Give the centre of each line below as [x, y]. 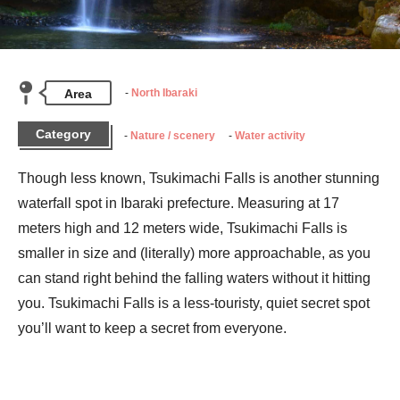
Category [63, 133]
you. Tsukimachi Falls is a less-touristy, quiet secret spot [194, 303]
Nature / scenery [173, 135]
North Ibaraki [164, 92]
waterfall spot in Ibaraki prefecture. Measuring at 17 [179, 203]
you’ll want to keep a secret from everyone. [152, 328]
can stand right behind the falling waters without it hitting [194, 278]
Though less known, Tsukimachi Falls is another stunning [199, 178]
